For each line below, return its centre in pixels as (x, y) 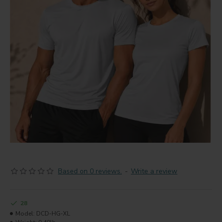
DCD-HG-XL (53, 214)
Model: (25, 214)
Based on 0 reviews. (90, 171)
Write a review (154, 171)
